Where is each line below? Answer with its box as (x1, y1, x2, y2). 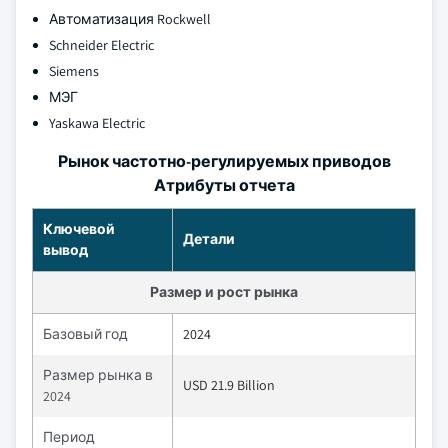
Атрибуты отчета (153, 175, 295, 196)
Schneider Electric (49, 36, 154, 54)
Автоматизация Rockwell (49, 10, 211, 28)
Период (43, 428, 95, 446)
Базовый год (43, 325, 128, 343)
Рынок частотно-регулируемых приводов (57, 151, 391, 172)
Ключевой (43, 220, 115, 238)
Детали (183, 230, 235, 248)
